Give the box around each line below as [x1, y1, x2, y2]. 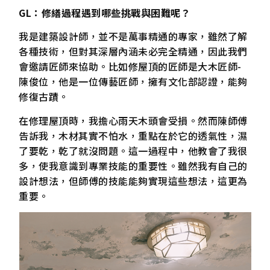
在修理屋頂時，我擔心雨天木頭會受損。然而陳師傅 [19, 113, 248, 128]
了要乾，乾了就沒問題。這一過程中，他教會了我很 [19, 143, 248, 158]
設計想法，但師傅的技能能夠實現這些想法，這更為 [19, 173, 248, 188]
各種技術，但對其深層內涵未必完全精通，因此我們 [19, 44, 248, 59]
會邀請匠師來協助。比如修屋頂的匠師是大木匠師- [19, 59, 242, 74]
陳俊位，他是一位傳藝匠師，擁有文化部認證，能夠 [19, 74, 248, 89]
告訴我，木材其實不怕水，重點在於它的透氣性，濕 [19, 128, 248, 143]
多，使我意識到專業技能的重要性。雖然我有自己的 [19, 158, 248, 173]
